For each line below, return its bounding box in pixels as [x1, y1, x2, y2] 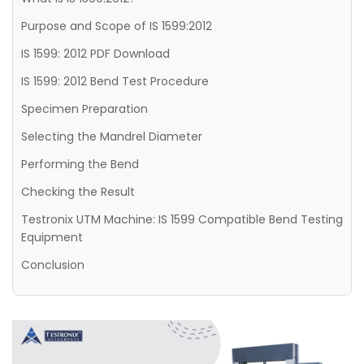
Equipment [21, 229, 83, 245]
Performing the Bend [21, 156, 139, 172]
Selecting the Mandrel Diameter [21, 128, 202, 145]
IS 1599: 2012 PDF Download [21, 45, 170, 62]
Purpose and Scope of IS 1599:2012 [21, 18, 212, 34]
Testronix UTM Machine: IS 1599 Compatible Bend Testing [21, 211, 343, 227]
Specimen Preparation [21, 101, 148, 117]
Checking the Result [21, 184, 135, 200]
